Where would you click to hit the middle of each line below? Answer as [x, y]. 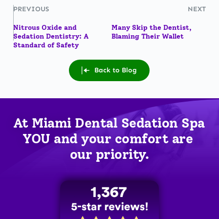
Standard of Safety [46, 45]
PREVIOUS [31, 9]
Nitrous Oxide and [45, 27]
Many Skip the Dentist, [151, 27]
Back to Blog [116, 70]
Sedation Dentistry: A [51, 36]
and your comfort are [121, 138]
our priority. [109, 154]
